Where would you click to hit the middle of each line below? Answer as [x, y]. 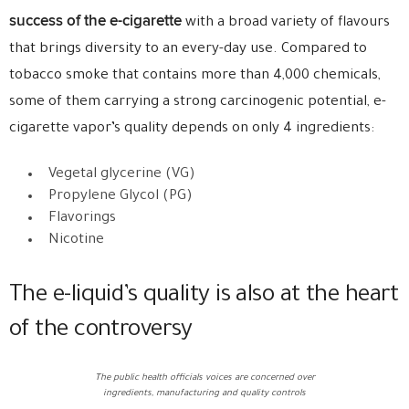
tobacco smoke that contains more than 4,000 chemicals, [195, 76]
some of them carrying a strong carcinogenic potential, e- [198, 103]
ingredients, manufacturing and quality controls [204, 394]
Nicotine [76, 241]
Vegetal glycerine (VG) [122, 175]
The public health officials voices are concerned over [204, 378]
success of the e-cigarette [95, 21]
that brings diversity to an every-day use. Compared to [188, 50]
